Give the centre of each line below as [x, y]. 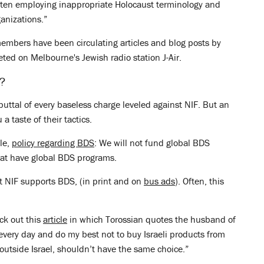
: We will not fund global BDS [152, 143]
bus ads [159, 181]
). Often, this [199, 181]
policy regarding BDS [53, 143]
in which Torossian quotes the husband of [151, 219]
